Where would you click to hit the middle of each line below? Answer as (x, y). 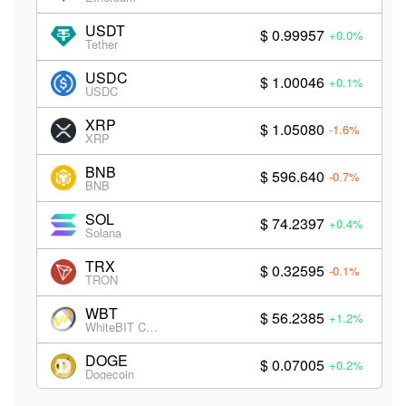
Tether (101, 44)
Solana (103, 233)
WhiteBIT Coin (152, 327)
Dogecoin (110, 374)
